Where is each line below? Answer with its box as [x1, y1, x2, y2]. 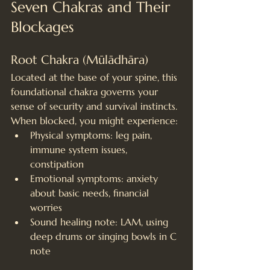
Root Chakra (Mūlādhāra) [11, 52, 148, 67]
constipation [30, 157, 84, 170]
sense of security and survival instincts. [11, 99, 180, 112]
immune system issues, [30, 143, 130, 155]
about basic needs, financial [30, 186, 152, 199]
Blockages [11, 17, 74, 36]
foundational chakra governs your [11, 85, 161, 98]
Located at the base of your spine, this [11, 71, 180, 83]
